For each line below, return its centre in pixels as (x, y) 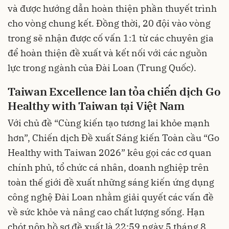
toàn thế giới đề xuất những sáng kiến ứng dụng (111, 182)
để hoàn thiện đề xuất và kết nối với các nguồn (108, 53)
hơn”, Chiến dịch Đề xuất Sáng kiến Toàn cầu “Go (113, 138)
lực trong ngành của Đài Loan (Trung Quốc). (102, 67)
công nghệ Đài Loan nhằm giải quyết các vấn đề (111, 197)
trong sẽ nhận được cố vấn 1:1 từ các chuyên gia (111, 38)
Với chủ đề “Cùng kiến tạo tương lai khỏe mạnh (109, 123)
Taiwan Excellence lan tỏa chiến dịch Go (114, 91)
